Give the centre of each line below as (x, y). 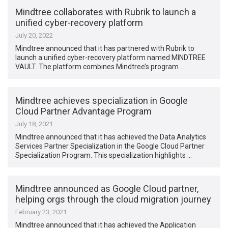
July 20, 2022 (34, 36)
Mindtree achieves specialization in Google (102, 100)
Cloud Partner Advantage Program (84, 111)
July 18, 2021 (34, 124)
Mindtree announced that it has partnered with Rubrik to (105, 49)
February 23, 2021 (41, 212)
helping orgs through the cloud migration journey (113, 199)
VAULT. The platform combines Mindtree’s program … (100, 67)
